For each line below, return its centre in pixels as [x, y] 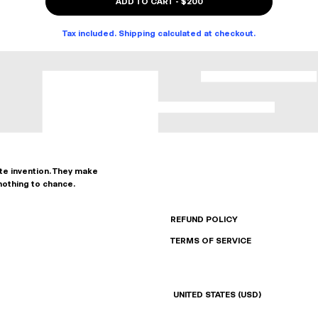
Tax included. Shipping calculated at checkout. [159, 33]
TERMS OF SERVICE [211, 241]
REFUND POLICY [204, 220]
